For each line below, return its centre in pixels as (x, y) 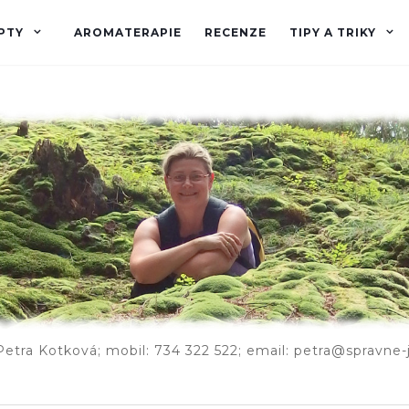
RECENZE (236, 32)
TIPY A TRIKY (333, 32)
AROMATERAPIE (128, 32)
